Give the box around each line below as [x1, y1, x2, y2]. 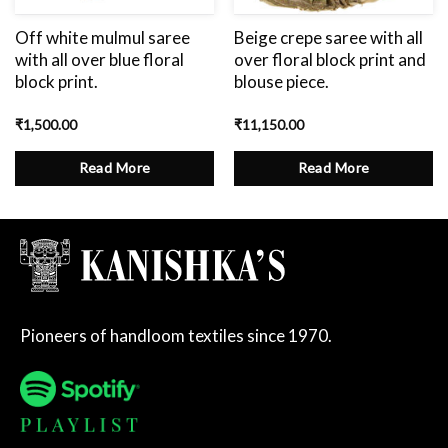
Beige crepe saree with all [233, 27, 423, 49]
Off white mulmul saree [14, 27, 190, 49]
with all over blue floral [14, 49, 184, 71]
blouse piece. [233, 71, 329, 93]
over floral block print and [233, 49, 426, 71]
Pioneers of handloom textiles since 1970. [20, 324, 332, 346]
